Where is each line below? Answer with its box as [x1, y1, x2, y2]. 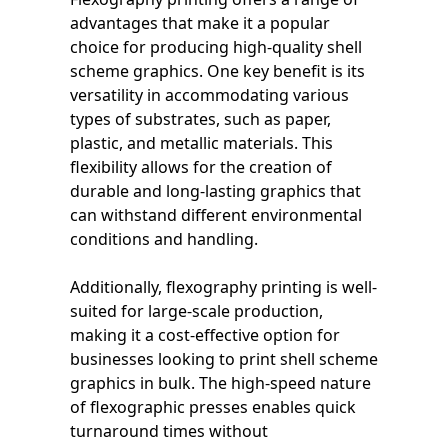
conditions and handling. [70, 227, 258, 250]
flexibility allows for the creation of [70, 155, 332, 178]
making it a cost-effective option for [70, 323, 340, 346]
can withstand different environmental [70, 203, 362, 226]
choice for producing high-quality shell [70, 35, 362, 58]
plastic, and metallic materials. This [70, 131, 333, 154]
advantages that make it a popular [70, 11, 330, 34]
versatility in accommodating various [70, 83, 349, 106]
